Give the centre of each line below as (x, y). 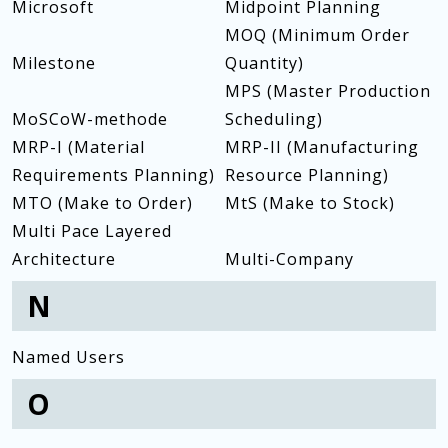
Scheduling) (273, 119)
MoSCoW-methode (90, 119)
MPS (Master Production (327, 91)
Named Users (68, 357)
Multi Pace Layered (92, 231)
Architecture (64, 259)
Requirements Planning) (113, 175)
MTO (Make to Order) (102, 203)
